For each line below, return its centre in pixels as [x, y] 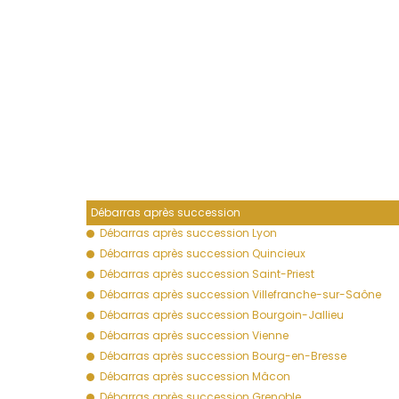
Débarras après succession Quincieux [203, 253]
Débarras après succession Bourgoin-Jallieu [222, 314]
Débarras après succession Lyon [188, 232]
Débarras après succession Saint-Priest [207, 273]
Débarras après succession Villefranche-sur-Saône [240, 294]
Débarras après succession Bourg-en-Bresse [223, 355]
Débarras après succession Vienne [194, 335]
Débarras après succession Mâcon [195, 376]
